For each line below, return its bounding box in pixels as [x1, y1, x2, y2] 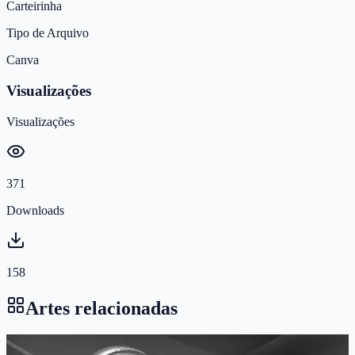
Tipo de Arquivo [6, 26, 89, 40]
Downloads [6, 203, 64, 217]
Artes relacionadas [25, 297, 177, 319]
